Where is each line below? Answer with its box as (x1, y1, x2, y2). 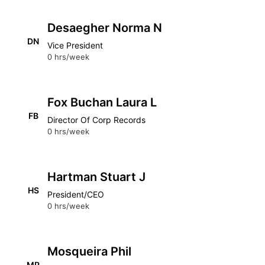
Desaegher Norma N (47, 21, 162, 35)
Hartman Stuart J (47, 170, 146, 184)
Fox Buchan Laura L (47, 95, 157, 109)
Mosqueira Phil (47, 244, 131, 258)
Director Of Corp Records (47, 115, 146, 125)
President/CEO (47, 189, 104, 199)
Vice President (47, 40, 103, 50)
